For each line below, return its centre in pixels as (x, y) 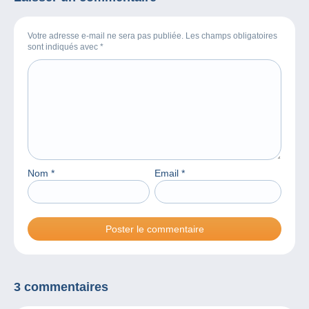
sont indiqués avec (64, 47)
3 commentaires (61, 287)
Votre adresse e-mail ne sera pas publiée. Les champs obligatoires (152, 36)
